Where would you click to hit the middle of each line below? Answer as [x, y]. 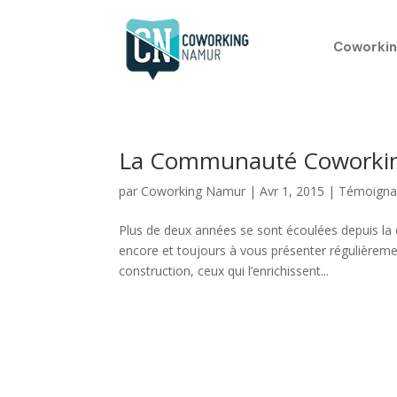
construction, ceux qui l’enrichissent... [224, 271]
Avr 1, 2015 [292, 191]
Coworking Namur [194, 191]
